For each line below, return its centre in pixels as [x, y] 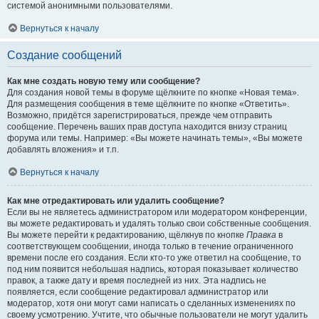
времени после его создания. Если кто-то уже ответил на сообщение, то [154, 257]
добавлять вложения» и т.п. [63, 149]
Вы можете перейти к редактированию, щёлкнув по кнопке [127, 235]
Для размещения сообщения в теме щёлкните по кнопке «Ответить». [148, 104]
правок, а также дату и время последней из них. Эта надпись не [137, 280]
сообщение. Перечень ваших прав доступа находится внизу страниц [147, 126]
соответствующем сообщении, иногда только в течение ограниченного [150, 246]
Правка [261, 235]
